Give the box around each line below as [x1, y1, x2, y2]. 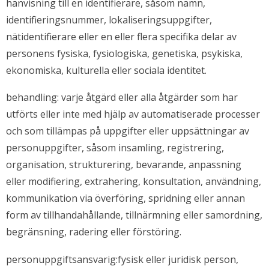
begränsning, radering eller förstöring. [6, 225, 181, 239]
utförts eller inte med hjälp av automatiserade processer [6, 107, 260, 121]
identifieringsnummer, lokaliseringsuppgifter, [6, 13, 212, 26]
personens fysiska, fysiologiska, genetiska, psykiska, [6, 46, 243, 60]
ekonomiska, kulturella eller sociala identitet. [6, 63, 207, 77]
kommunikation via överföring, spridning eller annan [6, 192, 245, 205]
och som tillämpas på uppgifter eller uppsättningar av [6, 124, 249, 138]
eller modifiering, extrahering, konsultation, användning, [6, 175, 261, 189]
